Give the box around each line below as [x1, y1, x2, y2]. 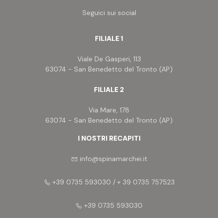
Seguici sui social [82, 8, 136, 17]
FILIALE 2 [94, 85, 124, 94]
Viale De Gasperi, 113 [77, 54, 141, 63]
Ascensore [22, 61, 58, 71]
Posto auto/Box [22, 5, 75, 15]
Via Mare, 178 [89, 106, 129, 114]
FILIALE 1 [95, 34, 123, 43]
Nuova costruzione [22, 118, 85, 127]
